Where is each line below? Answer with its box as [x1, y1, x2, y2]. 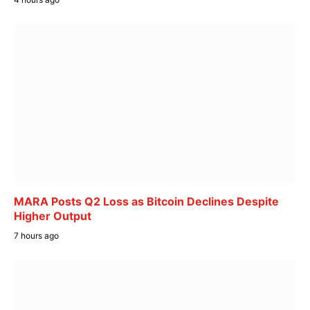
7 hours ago [14, 230, 59, 241]
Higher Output [14, 208, 91, 223]
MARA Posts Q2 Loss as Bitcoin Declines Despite [14, 194, 279, 208]
